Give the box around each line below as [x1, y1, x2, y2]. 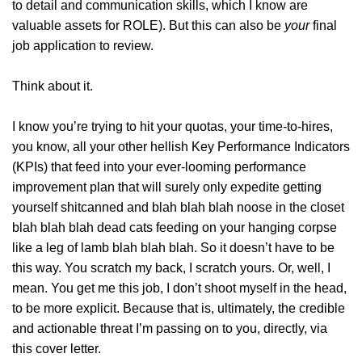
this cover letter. [12, 342, 101, 356]
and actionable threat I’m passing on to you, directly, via [12, 322, 327, 336]
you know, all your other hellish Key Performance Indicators [12, 140, 350, 154]
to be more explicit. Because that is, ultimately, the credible [12, 301, 345, 316]
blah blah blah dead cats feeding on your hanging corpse [12, 221, 337, 235]
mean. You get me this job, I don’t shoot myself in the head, [12, 281, 347, 296]
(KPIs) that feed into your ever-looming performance [12, 160, 306, 175]
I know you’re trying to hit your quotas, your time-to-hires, [12, 120, 333, 134]
